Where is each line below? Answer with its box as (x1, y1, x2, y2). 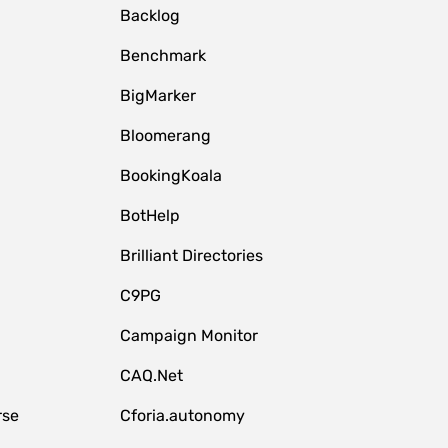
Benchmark (119, 46, 206, 65)
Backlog (119, 6, 180, 25)
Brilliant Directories (119, 246, 263, 265)
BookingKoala (119, 166, 222, 185)
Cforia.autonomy (119, 406, 245, 425)
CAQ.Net (119, 366, 183, 385)
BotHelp (119, 206, 180, 225)
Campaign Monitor (119, 326, 258, 345)
